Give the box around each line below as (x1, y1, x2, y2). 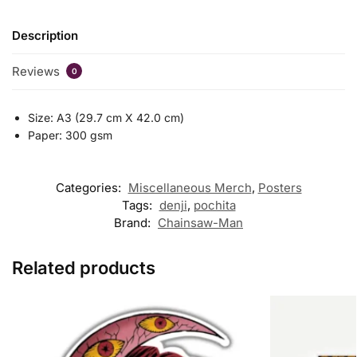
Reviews (12, 64, 63, 80)
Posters (257, 180, 302, 196)
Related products (12, 257, 155, 279)
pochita (193, 198, 236, 214)
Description (12, 27, 78, 43)
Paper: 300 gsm (28, 128, 112, 143)
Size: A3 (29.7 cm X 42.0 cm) (28, 111, 184, 125)
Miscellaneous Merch (127, 180, 252, 196)
